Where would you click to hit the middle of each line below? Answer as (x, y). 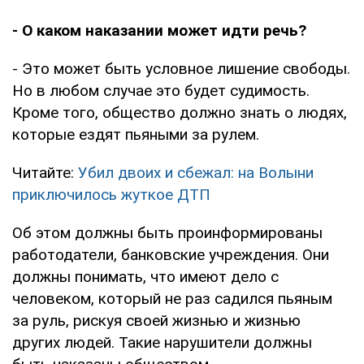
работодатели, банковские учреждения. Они (171, 254)
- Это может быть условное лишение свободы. (181, 68)
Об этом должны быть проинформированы (167, 232)
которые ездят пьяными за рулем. (136, 134)
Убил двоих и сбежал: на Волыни (196, 172)
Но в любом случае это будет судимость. (161, 90)
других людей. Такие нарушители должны (162, 342)
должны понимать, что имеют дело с (145, 276)
